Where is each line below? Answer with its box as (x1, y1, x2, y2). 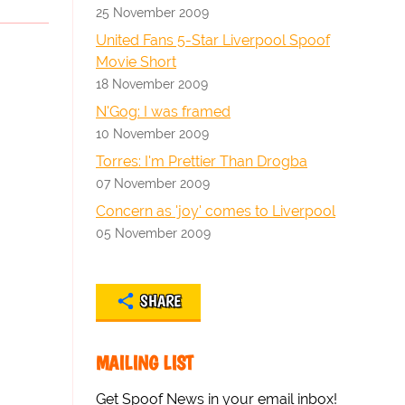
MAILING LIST (96, 351, 193, 375)
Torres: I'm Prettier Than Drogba (96, 153, 307, 170)
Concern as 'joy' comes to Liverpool (96, 202, 335, 220)
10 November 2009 (96, 126, 209, 141)
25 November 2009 (96, 5, 209, 20)
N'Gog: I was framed (96, 103, 231, 120)
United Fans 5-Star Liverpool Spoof (96, 32, 330, 49)
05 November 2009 (96, 225, 211, 240)
